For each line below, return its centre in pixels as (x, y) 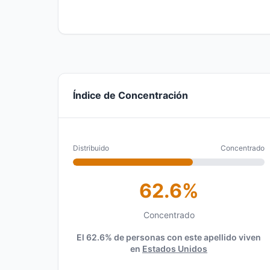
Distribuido (91, 148)
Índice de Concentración (130, 95)
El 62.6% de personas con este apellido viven (169, 237)
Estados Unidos (175, 249)
